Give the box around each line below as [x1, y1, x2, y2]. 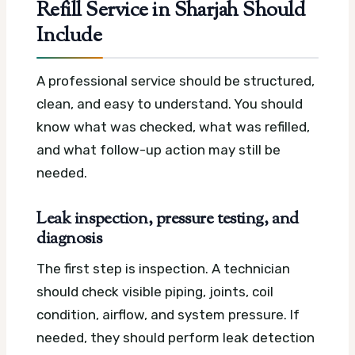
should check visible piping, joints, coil [36, 284, 273, 300]
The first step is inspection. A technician [36, 261, 290, 277]
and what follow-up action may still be [36, 141, 281, 158]
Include [36, 21, 102, 52]
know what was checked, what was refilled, [36, 118, 310, 135]
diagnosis [36, 227, 102, 251]
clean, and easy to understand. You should [36, 95, 303, 112]
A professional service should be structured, [36, 72, 315, 89]
